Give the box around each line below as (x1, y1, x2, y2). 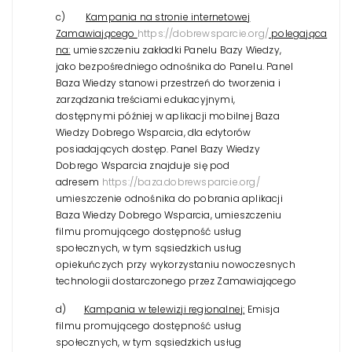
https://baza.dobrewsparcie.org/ (101, 174, 260, 189)
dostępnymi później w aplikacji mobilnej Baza (56, 108, 280, 123)
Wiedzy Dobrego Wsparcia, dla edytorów (56, 125, 251, 139)
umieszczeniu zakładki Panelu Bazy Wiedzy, (70, 42, 282, 57)
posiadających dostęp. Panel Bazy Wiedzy (56, 141, 260, 156)
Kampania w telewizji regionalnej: (83, 302, 245, 316)
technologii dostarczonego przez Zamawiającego (56, 273, 296, 288)
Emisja (244, 302, 280, 316)
